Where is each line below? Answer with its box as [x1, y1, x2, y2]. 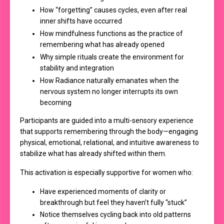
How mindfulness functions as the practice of [40, 29, 183, 37]
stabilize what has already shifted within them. [20, 149, 166, 157]
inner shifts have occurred [40, 17, 122, 25]
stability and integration [40, 63, 114, 72]
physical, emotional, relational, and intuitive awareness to [20, 138, 199, 146]
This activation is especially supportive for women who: [20, 168, 193, 176]
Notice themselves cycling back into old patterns [40, 210, 191, 219]
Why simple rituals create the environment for [40, 52, 184, 61]
